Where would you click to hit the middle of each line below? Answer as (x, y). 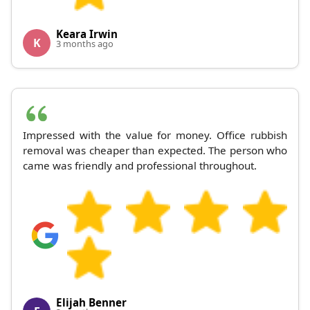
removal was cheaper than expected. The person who (155, 151)
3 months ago (85, 44)
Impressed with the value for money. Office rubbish (155, 135)
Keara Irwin (87, 34)
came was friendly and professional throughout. (140, 166)
